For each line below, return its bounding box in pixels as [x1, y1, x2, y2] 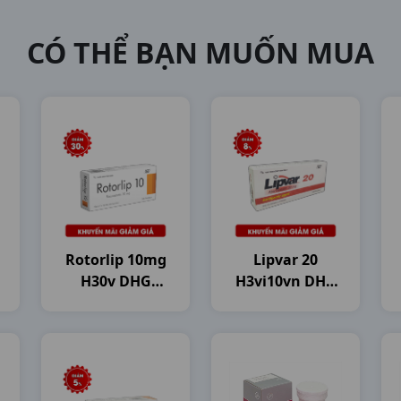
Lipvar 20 [253, 250, 318, 269]
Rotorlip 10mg [64, 250, 166, 269]
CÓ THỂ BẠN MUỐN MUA [27, 33, 374, 72]
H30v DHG [80, 271, 151, 291]
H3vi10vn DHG [235, 271, 337, 291]
